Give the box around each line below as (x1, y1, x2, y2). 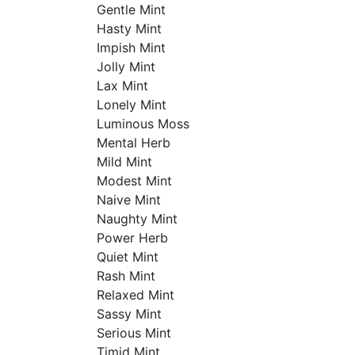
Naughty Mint (96, 211, 177, 227)
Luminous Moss (96, 116, 189, 132)
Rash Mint (96, 268, 155, 284)
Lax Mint (96, 78, 148, 94)
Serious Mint (96, 325, 171, 341)
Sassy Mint (96, 306, 162, 322)
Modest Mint (96, 173, 172, 189)
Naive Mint (96, 192, 161, 208)
